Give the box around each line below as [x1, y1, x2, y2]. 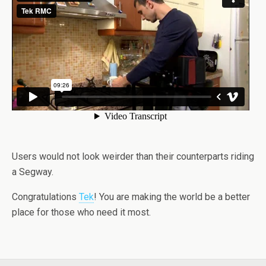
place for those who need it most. [12, 207, 151, 218]
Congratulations [12, 191, 79, 202]
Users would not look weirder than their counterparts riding [12, 151, 254, 162]
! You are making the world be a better [94, 191, 250, 202]
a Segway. [12, 166, 53, 178]
